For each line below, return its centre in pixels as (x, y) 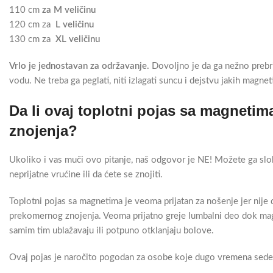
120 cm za (32, 25)
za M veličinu (69, 10)
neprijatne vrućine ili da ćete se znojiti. (86, 175)
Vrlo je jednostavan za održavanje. (79, 66)
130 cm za (32, 39)
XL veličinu (79, 39)
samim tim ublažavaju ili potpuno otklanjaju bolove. (112, 231)
